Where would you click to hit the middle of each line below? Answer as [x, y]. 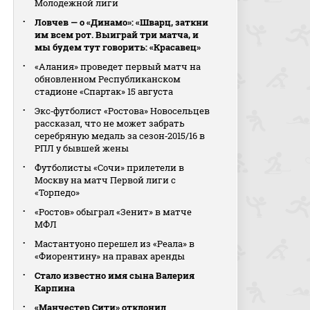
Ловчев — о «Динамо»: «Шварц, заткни [122, 22]
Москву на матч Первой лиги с [106, 180]
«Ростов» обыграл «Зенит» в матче [113, 212]
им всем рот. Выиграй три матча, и [117, 35]
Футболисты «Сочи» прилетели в [110, 167]
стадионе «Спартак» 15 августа [104, 91]
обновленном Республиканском [108, 79]
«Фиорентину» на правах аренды [110, 256]
